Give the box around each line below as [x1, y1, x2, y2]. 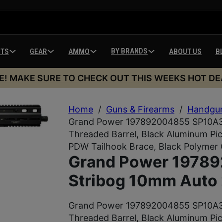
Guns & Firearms [106, 104, 174, 114]
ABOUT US [168, 47, 202, 56]
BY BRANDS [111, 47, 148, 55]
